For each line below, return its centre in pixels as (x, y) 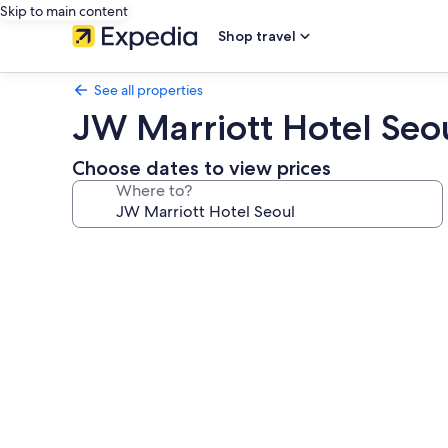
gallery (111, 278)
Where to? (154, 190)
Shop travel (257, 36)
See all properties (148, 90)
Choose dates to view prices (201, 168)
